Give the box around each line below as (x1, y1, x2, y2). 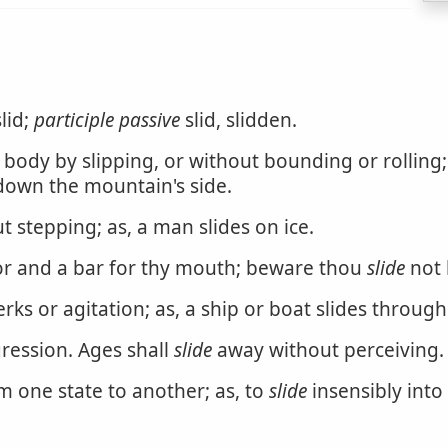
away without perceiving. (212, 337, 444, 363)
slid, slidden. (180, 107, 297, 133)
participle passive (34, 107, 180, 133)
